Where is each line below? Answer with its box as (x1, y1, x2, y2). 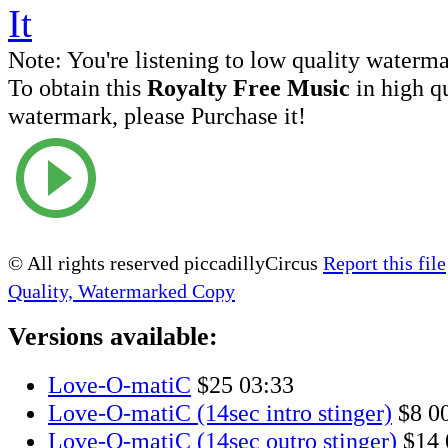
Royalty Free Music (147, 73, 350, 101)
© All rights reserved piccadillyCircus (8, 251, 323, 274)
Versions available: (8, 322, 218, 352)
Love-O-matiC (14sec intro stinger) (48, 399, 392, 427)
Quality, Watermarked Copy (8, 279, 235, 302)
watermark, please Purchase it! (8, 101, 306, 129)
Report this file (323, 251, 446, 274)
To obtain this (8, 73, 147, 101)
